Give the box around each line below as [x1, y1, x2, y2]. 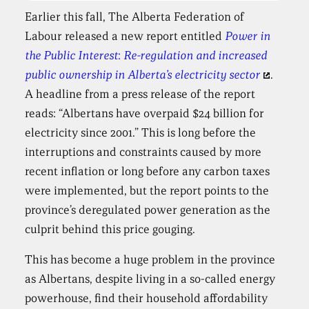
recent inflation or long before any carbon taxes [25, 164, 270, 179]
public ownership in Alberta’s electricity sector [25, 68, 261, 83]
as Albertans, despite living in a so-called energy [25, 272, 276, 287]
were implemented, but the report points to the [25, 183, 270, 199]
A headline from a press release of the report [25, 87, 256, 102]
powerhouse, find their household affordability [25, 291, 268, 306]
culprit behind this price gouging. [25, 222, 196, 237]
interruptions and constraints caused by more [25, 145, 262, 160]
